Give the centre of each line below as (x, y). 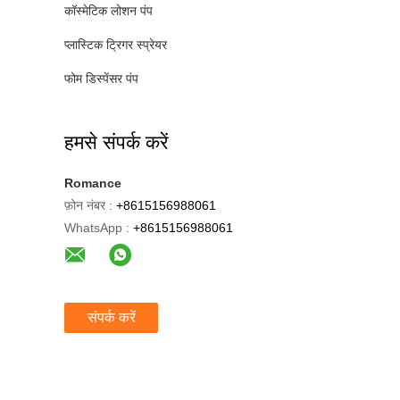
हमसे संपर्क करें (117, 142)
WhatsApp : (97, 228)
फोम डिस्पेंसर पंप (101, 79)
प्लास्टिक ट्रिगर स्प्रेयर (116, 45)
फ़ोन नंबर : (88, 205)
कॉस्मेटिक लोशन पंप (108, 11)
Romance (93, 183)
